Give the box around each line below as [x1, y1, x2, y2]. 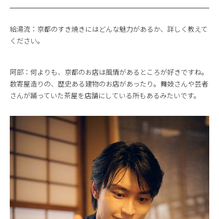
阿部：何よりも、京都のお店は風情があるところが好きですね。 [10, 66, 208, 77]
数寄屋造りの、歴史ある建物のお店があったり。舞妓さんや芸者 [10, 78, 208, 88]
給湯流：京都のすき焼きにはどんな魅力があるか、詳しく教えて [10, 23, 208, 34]
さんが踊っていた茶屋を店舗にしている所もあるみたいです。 [10, 90, 200, 100]
